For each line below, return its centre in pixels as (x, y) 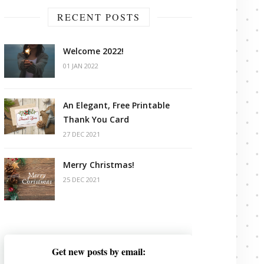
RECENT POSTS (98, 17)
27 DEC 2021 (82, 134)
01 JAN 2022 (81, 66)
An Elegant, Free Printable (116, 105)
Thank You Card (96, 120)
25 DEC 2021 (82, 180)
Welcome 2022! (93, 51)
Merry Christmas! (99, 165)
